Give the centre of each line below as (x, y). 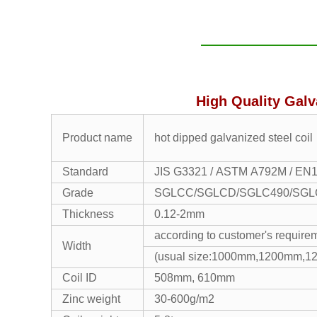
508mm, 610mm (195, 278)
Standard (85, 172)
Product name (97, 138)
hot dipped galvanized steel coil (235, 138)
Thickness (88, 214)
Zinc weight (91, 299)
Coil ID (80, 278)
